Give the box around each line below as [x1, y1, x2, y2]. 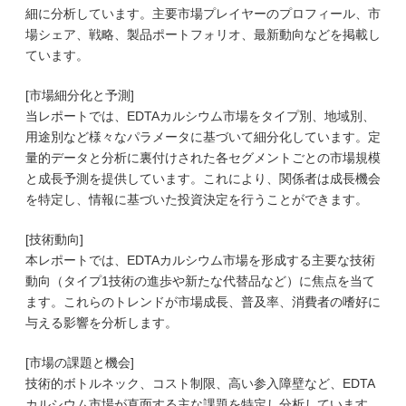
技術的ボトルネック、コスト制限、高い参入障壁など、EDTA [25, 376, 375, 391]
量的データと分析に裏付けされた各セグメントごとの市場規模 [25, 150, 381, 165]
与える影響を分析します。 [25, 315, 178, 330]
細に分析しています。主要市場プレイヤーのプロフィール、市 [25, 6, 381, 21]
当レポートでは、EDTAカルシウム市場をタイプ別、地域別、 [25, 109, 375, 123]
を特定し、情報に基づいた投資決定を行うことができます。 [25, 192, 368, 207]
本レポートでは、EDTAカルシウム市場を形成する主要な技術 [25, 253, 375, 267]
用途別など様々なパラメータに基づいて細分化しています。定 [25, 130, 381, 144]
